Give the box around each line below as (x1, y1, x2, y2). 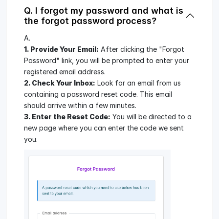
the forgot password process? (24, 16, 156, 26)
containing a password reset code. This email (24, 90, 172, 99)
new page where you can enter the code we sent (24, 124, 184, 132)
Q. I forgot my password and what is (24, 5, 183, 16)
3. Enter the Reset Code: (24, 112, 110, 121)
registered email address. (24, 67, 106, 76)
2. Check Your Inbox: (24, 79, 95, 88)
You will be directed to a (110, 112, 192, 121)
